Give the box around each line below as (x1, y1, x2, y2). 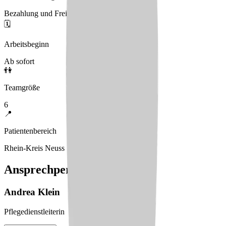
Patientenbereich (4, 127, 56, 136)
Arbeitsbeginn (4, 40, 49, 49)
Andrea (4, 187, 35, 198)
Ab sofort (4, 57, 34, 66)
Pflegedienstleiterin (4, 207, 65, 216)
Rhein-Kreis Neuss (4, 144, 65, 153)
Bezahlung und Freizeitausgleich (4, 9, 108, 18)
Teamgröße (4, 83, 40, 92)
